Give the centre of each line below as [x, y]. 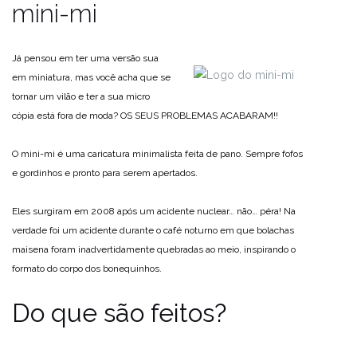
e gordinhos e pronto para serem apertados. [105, 173]
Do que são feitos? [119, 313]
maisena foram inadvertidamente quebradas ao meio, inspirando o [154, 249]
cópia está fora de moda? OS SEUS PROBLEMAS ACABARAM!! [145, 116]
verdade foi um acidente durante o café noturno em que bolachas [153, 230]
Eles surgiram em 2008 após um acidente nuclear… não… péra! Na [154, 211]
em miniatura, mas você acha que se [91, 77]
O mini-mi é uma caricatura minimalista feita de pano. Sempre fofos [157, 154]
